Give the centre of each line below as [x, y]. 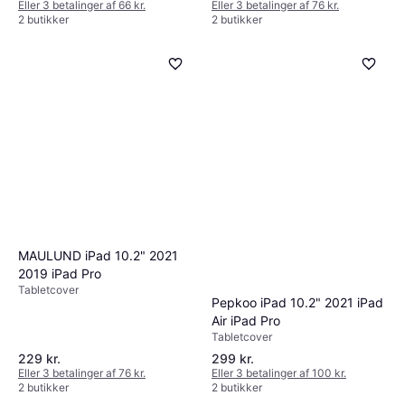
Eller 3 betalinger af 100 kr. [279, 373]
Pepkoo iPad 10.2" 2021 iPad [297, 303]
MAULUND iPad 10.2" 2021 [98, 255]
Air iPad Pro [246, 321]
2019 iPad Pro [60, 273]
